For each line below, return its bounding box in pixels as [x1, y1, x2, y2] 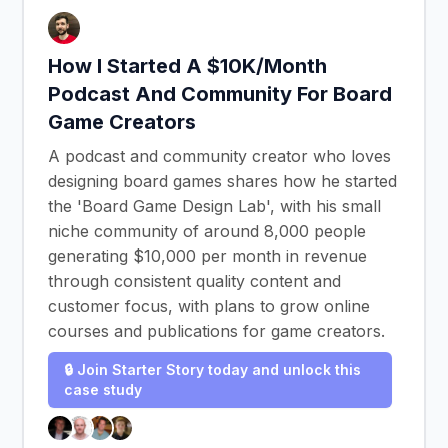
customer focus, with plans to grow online [48, 296, 370, 316]
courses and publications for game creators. [48, 321, 385, 341]
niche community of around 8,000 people [48, 221, 366, 241]
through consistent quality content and [48, 271, 341, 291]
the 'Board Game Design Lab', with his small [48, 196, 381, 216]
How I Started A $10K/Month [48, 54, 327, 78]
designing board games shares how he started [48, 171, 397, 191]
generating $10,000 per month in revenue [48, 246, 367, 266]
